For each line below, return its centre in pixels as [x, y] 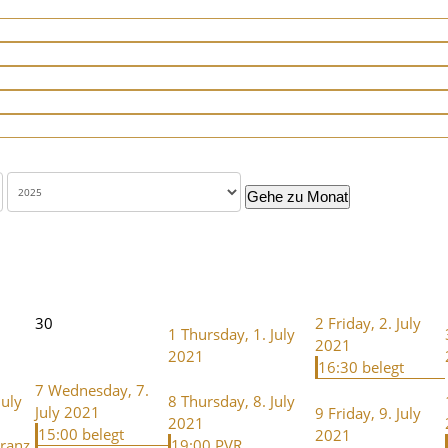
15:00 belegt [81, 433]
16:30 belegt [361, 366]
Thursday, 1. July [238, 333]
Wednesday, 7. [98, 389]
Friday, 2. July [374, 322]
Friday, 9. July [374, 412]
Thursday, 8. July [238, 400]
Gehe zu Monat [297, 196]
